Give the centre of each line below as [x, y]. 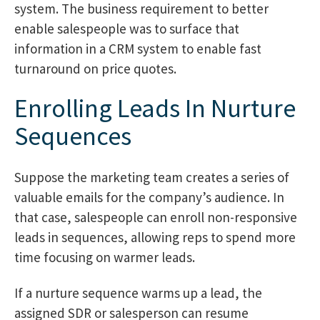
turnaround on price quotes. [95, 69]
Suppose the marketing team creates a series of [152, 177]
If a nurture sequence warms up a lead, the [138, 292]
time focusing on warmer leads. [105, 257]
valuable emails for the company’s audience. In [149, 197]
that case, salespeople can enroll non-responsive [156, 217]
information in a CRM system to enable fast [138, 49]
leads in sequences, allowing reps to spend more [155, 237]
